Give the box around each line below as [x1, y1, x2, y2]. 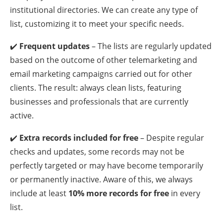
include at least [10, 187, 68, 199]
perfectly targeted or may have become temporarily [10, 160, 203, 171]
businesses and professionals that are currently [10, 96, 188, 107]
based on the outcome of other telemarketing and [10, 54, 197, 65]
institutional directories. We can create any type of [10, 4, 198, 15]
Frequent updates [19, 40, 90, 52]
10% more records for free [68, 187, 169, 199]
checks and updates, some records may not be [10, 146, 184, 157]
